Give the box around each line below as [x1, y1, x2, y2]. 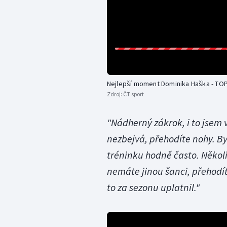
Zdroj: [106, 90, 123, 98]
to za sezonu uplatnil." [106, 180, 200, 194]
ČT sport [123, 90, 144, 98]
